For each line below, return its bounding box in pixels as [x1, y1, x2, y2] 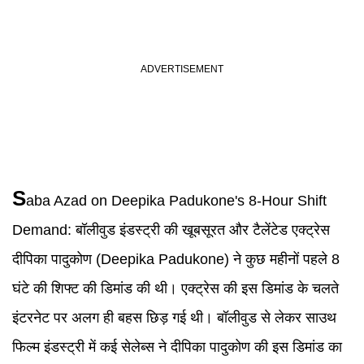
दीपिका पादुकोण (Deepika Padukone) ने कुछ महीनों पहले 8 [12, 251, 340, 267]
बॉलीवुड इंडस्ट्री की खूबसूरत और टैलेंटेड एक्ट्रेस [76, 222, 330, 238]
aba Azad [26, 193, 87, 209]
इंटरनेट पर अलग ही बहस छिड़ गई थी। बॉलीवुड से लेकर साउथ [12, 310, 336, 326]
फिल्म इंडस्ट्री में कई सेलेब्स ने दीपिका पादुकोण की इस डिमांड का [12, 339, 342, 355]
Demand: [12, 222, 76, 238]
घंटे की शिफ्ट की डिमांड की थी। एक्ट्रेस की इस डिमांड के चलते [12, 280, 339, 297]
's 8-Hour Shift [235, 193, 327, 209]
